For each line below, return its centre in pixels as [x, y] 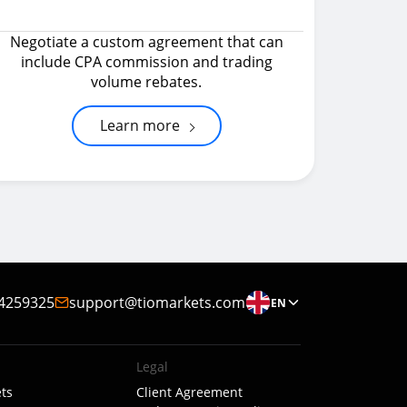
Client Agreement [189, 392]
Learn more [139, 125]
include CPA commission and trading [146, 62]
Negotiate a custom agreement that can [146, 42]
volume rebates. [146, 82]
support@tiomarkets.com [157, 302]
